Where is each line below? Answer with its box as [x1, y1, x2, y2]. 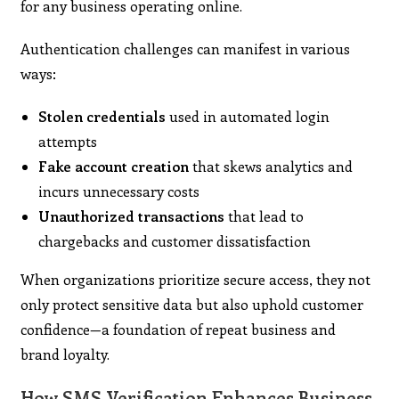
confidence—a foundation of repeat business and [20, 319, 337, 338]
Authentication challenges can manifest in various [20, 38, 351, 58]
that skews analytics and [189, 156, 354, 175]
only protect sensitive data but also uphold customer [20, 294, 364, 313]
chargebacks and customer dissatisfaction [38, 231, 312, 250]
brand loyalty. [20, 344, 110, 363]
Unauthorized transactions [38, 206, 225, 225]
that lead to [224, 206, 305, 225]
